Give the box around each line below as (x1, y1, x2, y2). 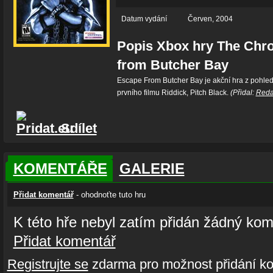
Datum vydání (121, 15, 167, 23)
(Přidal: (228, 88, 256, 97)
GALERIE (119, 160, 185, 177)
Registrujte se (7, 257, 88, 272)
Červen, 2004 (187, 15, 233, 23)
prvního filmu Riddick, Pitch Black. (116, 88, 229, 97)
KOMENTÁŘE (13, 160, 107, 177)
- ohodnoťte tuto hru (73, 190, 146, 199)
